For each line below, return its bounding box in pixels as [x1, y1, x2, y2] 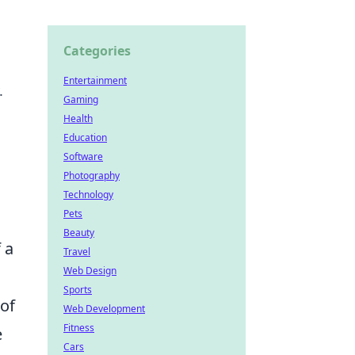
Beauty [63, 226, 94, 239]
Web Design [63, 264, 116, 277]
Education [63, 131, 107, 144]
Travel [63, 245, 90, 258]
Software [63, 150, 103, 163]
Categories [63, 42, 131, 59]
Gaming [63, 93, 98, 106]
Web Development [63, 302, 145, 315]
